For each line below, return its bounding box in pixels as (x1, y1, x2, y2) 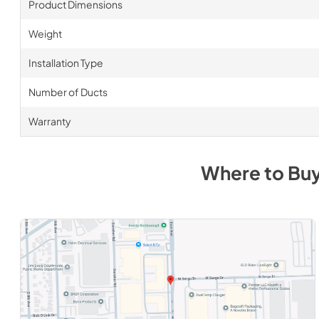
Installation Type (28, 56, 103, 69)
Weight (28, 26, 62, 40)
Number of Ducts (28, 85, 108, 98)
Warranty (28, 114, 71, 127)
